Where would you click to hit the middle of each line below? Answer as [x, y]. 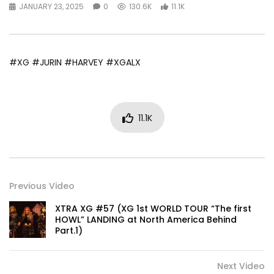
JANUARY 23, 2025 [51, 7]
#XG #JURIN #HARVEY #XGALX [75, 63]
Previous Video [42, 186]
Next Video [241, 266]
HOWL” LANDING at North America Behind [146, 220]
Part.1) [69, 231]
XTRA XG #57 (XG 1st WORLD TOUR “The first [153, 209]
